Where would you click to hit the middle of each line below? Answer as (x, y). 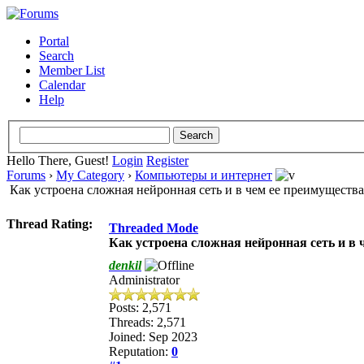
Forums (26, 175)
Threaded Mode (154, 227)
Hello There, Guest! (59, 160)
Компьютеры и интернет (204, 175)
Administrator (144, 279)
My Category (90, 175)
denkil (125, 265)
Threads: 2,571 (147, 322)
